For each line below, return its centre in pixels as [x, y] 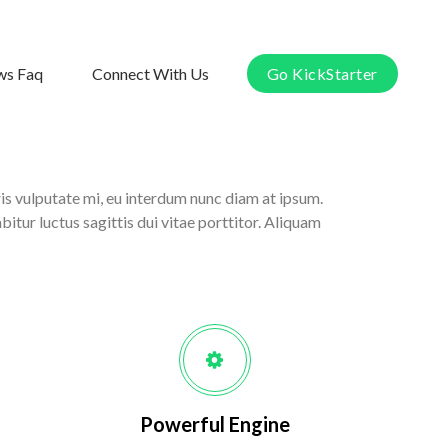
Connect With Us [150, 73]
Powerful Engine [214, 424]
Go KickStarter [322, 73]
